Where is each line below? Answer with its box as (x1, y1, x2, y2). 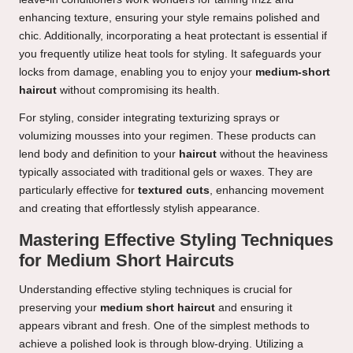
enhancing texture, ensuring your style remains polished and (19, 12, 320, 24)
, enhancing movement (210, 184, 324, 197)
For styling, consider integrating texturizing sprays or (19, 112, 280, 124)
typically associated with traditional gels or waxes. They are (19, 166, 313, 179)
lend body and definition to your (19, 148, 179, 161)
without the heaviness (217, 148, 328, 161)
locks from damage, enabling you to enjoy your (19, 66, 255, 79)
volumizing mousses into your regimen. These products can (19, 130, 316, 143)
